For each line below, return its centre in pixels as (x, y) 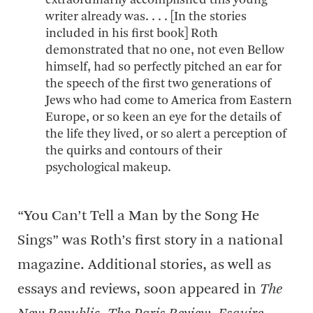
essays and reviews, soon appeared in (139, 290)
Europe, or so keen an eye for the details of (163, 117)
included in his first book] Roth (132, 34)
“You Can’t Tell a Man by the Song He (138, 216)
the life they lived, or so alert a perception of (166, 134)
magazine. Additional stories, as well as (144, 265)
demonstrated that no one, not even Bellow (165, 50)
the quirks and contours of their (134, 151)
